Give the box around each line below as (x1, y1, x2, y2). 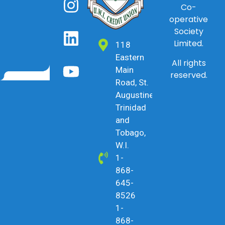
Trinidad (115, 102, 146, 113)
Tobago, (115, 128, 146, 138)
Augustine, (115, 90, 155, 100)
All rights (171, 57, 206, 69)
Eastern (115, 52, 144, 63)
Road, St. (115, 77, 149, 88)
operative (169, 14, 208, 26)
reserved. (170, 69, 207, 81)
